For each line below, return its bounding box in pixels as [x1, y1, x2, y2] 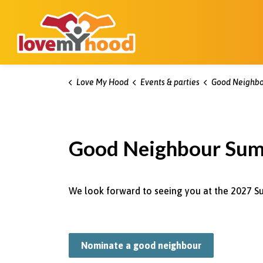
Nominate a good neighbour [81, 240, 201, 251]
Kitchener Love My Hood [143, 10, 247, 21]
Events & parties [140, 77, 200, 87]
